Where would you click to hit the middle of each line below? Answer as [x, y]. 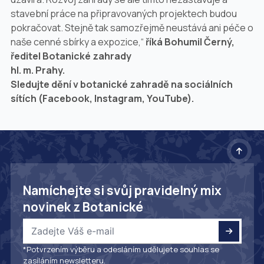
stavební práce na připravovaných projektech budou [123, 14]
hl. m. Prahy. [37, 70]
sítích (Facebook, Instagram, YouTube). [102, 99]
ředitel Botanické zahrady [71, 56]
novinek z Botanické [83, 207]
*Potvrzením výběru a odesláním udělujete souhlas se [121, 250]
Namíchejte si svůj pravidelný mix [122, 191]
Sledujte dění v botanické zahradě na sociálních [121, 85]
